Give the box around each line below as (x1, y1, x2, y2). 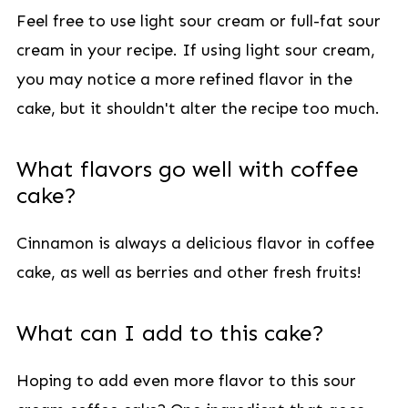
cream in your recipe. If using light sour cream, (15, 40, 375, 60)
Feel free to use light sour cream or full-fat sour (15, 11, 381, 31)
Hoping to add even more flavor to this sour (15, 371, 356, 391)
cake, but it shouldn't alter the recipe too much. (15, 98, 380, 118)
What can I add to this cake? (15, 320, 324, 347)
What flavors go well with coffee (15, 156, 359, 183)
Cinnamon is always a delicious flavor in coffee (15, 233, 374, 253)
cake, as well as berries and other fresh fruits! (15, 262, 362, 282)
